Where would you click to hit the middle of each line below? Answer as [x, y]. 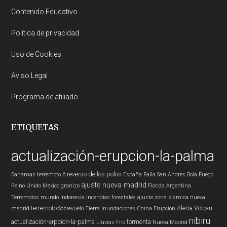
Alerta [185, 208]
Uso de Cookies [36, 54]
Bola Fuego [200, 175]
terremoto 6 [51, 175]
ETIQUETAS [35, 127]
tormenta [139, 222]
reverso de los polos [94, 174]
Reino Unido [26, 186]
